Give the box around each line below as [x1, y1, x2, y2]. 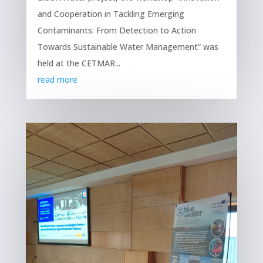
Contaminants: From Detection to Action [37, 25, 196, 36]
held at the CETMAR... [37, 58, 120, 69]
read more [37, 74, 77, 86]
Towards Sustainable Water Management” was [37, 41, 218, 53]
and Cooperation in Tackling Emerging [37, 8, 184, 20]
